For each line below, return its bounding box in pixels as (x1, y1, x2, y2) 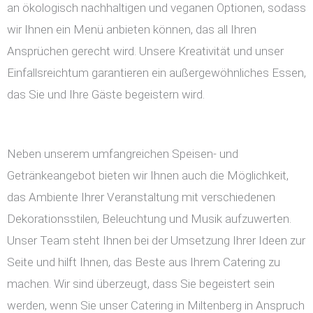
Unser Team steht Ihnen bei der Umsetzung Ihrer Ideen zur (7, 233, 305, 247)
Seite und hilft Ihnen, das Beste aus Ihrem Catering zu (7, 255, 280, 269)
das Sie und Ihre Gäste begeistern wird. (7, 87, 205, 101)
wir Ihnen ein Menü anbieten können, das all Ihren (7, 22, 256, 36)
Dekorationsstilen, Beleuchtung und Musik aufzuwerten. (7, 212, 291, 226)
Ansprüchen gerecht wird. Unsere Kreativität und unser (7, 44, 284, 58)
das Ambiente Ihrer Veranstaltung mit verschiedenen (7, 190, 275, 204)
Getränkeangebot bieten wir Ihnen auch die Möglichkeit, (7, 168, 289, 182)
